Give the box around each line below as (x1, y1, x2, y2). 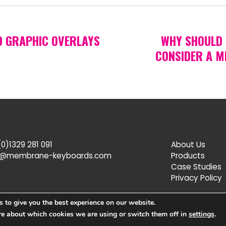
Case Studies (171, 161, 221, 173)
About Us (171, 139, 205, 150)
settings (188, 209, 214, 219)
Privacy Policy (171, 173, 222, 184)
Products (171, 150, 205, 161)
